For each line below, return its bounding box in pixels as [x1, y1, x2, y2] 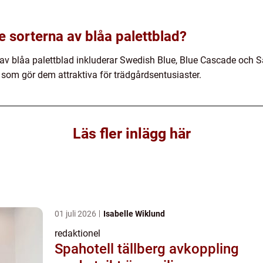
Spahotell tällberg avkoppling [55, 241, 169, 258]
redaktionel [55, 228, 100, 240]
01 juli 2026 [55, 209, 98, 219]
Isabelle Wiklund [103, 209, 165, 219]
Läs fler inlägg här [72, 125, 191, 143]
